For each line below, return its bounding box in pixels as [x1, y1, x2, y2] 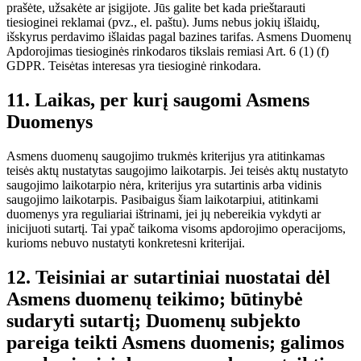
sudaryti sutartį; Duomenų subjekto [6, 309, 301, 331]
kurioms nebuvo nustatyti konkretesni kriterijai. [6, 235, 245, 250]
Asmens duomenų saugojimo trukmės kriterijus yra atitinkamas [6, 148, 325, 163]
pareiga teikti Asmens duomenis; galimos [6, 331, 344, 353]
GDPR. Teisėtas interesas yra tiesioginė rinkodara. [6, 58, 261, 73]
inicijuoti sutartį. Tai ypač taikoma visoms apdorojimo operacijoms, [6, 221, 346, 235]
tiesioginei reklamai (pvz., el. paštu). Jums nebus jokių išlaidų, [6, 15, 320, 29]
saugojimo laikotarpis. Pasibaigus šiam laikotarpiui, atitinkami [6, 192, 318, 206]
